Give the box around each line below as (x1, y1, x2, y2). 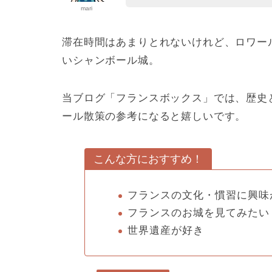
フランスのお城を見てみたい (127, 207, 270, 219)
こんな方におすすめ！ (93, 153, 203, 166)
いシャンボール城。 (62, 55, 160, 67)
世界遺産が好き (127, 224, 205, 236)
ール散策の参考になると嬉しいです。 (62, 110, 246, 123)
